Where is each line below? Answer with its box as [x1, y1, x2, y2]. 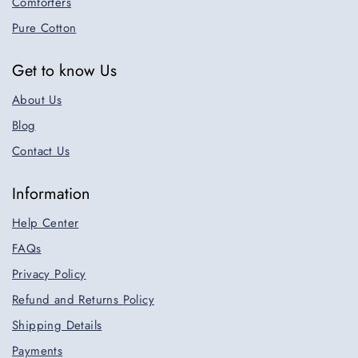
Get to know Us [12, 59, 117, 82]
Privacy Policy [12, 265, 86, 283]
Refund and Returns [12, 291, 123, 308]
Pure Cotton [12, 19, 77, 37]
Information [12, 182, 90, 205]
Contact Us [12, 142, 70, 160]
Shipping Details [12, 316, 102, 334]
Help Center [12, 214, 79, 232]
